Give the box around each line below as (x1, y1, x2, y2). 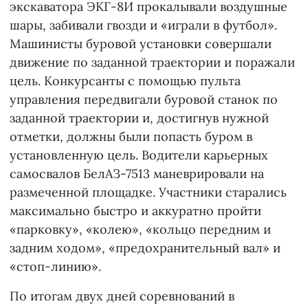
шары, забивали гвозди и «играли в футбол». (10, 17, 277, 34)
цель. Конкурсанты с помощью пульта (10, 73, 241, 89)
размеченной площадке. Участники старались (10, 184, 287, 201)
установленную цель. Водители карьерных (10, 147, 268, 164)
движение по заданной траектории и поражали (10, 54, 295, 71)
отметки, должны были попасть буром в (10, 129, 252, 145)
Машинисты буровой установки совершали (10, 36, 272, 52)
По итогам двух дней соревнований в (10, 288, 234, 305)
